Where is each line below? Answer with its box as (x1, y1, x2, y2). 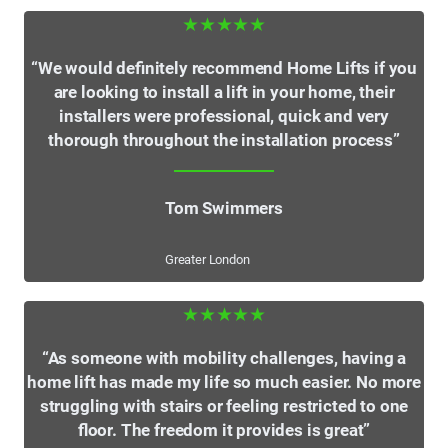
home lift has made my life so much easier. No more (27, 373, 421, 393)
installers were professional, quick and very (59, 107, 389, 127)
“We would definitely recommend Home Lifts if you (30, 59, 418, 79)
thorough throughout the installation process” (48, 131, 400, 151)
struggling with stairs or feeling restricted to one (39, 397, 409, 417)
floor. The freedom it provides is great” (77, 421, 371, 441)
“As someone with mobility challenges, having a (41, 349, 407, 369)
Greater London (164, 252, 250, 268)
